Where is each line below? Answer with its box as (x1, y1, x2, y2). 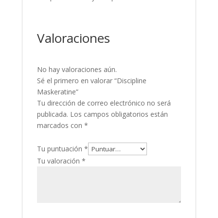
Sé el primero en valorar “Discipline (36, 76, 146, 86)
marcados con (36, 121, 84, 130)
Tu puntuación (36, 144, 84, 154)
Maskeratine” (36, 87, 78, 97)
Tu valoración (36, 156, 82, 166)
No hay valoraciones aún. (36, 65, 117, 74)
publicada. (36, 109, 68, 119)
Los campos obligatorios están (70, 109, 168, 119)
